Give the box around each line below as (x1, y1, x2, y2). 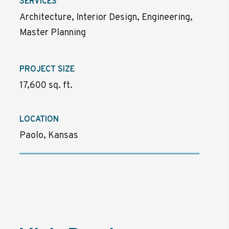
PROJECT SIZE (19, 64, 75, 75)
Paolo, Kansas (19, 130, 79, 142)
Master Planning (19, 27, 86, 39)
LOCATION (19, 114, 59, 125)
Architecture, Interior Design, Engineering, (19, 12, 193, 24)
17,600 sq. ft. (19, 80, 73, 91)
